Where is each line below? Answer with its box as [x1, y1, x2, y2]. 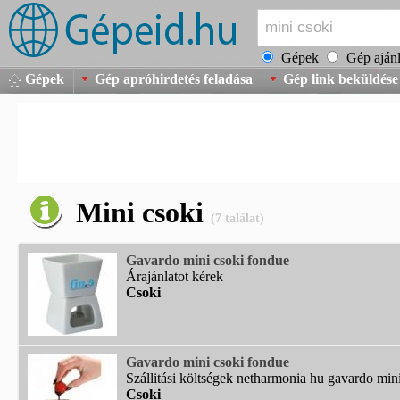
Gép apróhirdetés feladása [95, 71, 253, 87]
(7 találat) [211, 212, 264, 225]
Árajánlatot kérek [126, 269, 223, 284]
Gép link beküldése [283, 71, 398, 87]
